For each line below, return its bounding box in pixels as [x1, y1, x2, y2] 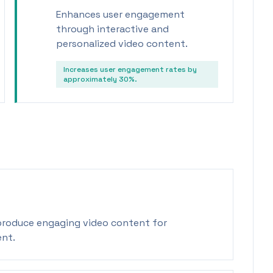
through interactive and [56, 23, 169, 35]
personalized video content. [56, 37, 188, 50]
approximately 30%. [63, 74, 137, 84]
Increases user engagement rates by [63, 65, 197, 74]
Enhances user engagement [56, 8, 185, 21]
